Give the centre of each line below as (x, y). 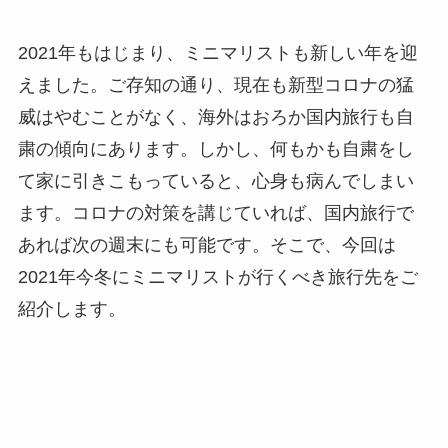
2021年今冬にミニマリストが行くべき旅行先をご (217, 277)
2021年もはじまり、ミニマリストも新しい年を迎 (217, 53)
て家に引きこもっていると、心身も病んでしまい (215, 181)
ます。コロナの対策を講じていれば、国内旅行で (215, 213)
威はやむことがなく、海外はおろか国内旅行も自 (215, 117)
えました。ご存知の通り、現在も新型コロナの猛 (215, 85)
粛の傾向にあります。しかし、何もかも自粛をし (215, 149)
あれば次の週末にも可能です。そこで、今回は (206, 245)
